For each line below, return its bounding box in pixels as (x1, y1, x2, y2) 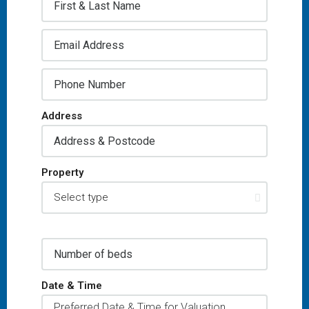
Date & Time (41, 279, 102, 292)
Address (41, 110, 82, 122)
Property (41, 166, 83, 179)
